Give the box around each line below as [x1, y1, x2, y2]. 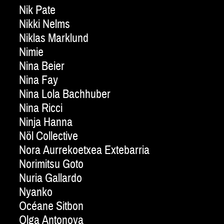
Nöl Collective [19, 128, 78, 144]
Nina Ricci [19, 100, 62, 116]
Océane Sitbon [19, 198, 83, 214]
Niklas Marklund [19, 30, 88, 46]
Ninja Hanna [19, 114, 72, 130]
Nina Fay [19, 72, 58, 88]
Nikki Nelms [19, 16, 70, 32]
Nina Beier [19, 58, 64, 74]
